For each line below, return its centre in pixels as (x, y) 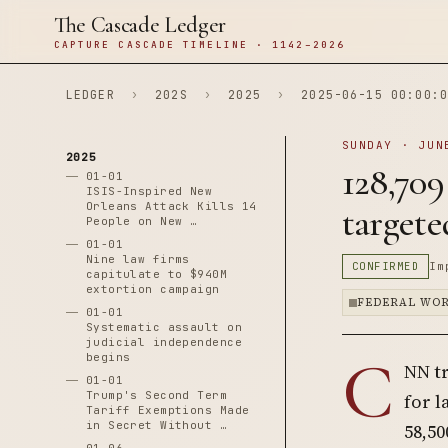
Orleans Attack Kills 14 (171, 206)
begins (108, 357)
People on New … (141, 221)
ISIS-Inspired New (149, 191)
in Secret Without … (156, 425)
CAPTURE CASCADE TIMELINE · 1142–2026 (199, 44)
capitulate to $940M (156, 274)
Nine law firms (137, 259)
